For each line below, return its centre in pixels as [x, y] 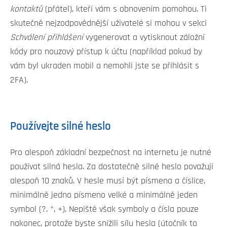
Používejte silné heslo [61, 126]
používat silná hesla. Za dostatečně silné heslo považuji [112, 166]
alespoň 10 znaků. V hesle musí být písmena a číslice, [108, 181]
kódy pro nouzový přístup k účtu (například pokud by [106, 51]
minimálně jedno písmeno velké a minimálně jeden [104, 195]
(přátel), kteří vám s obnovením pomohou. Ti [125, 9]
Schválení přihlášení [47, 37]
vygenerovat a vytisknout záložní [144, 37]
